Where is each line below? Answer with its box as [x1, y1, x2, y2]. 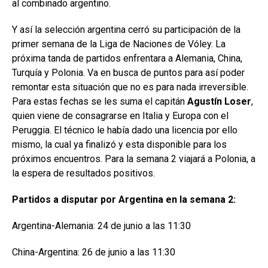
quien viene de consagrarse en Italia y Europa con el [12, 109, 229, 121]
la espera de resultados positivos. [12, 167, 155, 179]
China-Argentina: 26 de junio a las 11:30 [12, 246, 175, 258]
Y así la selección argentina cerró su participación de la [12, 23, 240, 35]
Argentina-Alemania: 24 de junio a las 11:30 [12, 220, 191, 232]
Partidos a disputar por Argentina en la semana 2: [12, 193, 236, 205]
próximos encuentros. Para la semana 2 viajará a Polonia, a [12, 153, 255, 165]
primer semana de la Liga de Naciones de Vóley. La [12, 38, 226, 50]
